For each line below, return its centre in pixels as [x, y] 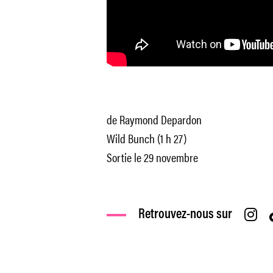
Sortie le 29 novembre [152, 157]
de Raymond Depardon [154, 119]
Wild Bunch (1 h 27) [146, 138]
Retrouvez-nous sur [185, 215]
